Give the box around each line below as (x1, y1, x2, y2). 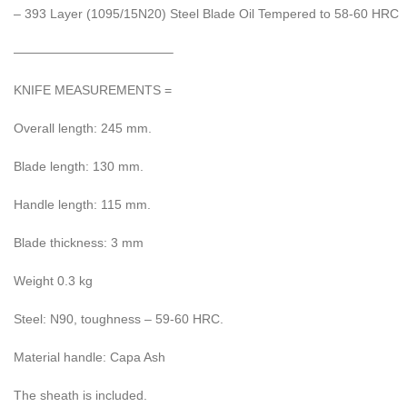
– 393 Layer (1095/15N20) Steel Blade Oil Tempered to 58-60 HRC (14, 6, 399, 22)
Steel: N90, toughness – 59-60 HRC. (14, 312, 223, 327)
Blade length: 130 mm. (14, 159, 144, 174)
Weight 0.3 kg (14, 273, 93, 289)
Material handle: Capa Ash (14, 350, 165, 365)
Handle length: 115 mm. (14, 197, 151, 213)
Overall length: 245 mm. (14, 121, 152, 136)
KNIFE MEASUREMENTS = (14, 83, 172, 98)
